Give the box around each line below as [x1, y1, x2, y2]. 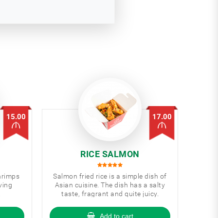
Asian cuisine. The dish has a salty [54, 181, 165, 189]
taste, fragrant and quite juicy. [61, 190, 159, 198]
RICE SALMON [80, 149, 140, 159]
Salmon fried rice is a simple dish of [53, 172, 167, 180]
